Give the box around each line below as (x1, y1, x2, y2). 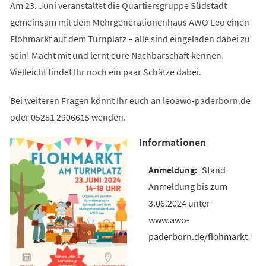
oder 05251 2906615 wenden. (9, 110, 126, 123)
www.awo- (148, 213, 189, 226)
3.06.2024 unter (148, 197, 210, 209)
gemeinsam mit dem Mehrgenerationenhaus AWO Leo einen (9, 15, 249, 28)
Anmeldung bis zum (148, 180, 227, 192)
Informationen (138, 135, 206, 149)
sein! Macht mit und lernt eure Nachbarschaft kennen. (9, 49, 224, 61)
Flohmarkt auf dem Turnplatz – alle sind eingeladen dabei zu (9, 32, 250, 45)
